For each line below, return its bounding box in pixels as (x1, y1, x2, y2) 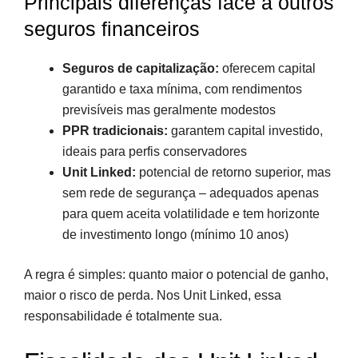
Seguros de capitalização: (62, 61, 219, 75)
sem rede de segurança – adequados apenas (62, 185, 319, 200)
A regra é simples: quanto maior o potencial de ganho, (24, 267, 328, 281)
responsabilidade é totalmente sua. (24, 308, 222, 323)
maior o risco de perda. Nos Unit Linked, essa (24, 288, 281, 302)
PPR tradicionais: (62, 123, 168, 137)
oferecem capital (219, 61, 316, 75)
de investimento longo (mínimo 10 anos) (62, 227, 288, 241)
